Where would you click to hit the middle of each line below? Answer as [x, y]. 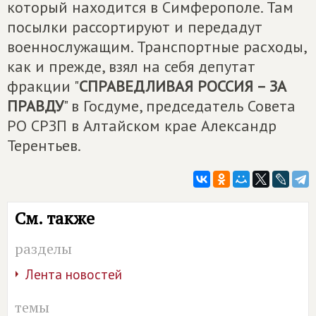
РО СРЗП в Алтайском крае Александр [142, 125]
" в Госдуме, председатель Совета [180, 105]
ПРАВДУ [35, 105]
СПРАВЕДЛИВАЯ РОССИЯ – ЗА [183, 86]
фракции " [43, 86]
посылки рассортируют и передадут [135, 26]
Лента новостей [74, 274]
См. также [55, 218]
